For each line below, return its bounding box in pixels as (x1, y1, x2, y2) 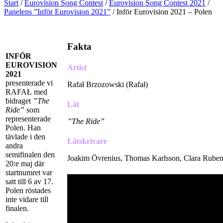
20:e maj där (5, 159, 44, 168)
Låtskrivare (67, 137, 107, 146)
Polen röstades (5, 186, 51, 195)
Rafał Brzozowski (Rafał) (67, 80, 148, 89)
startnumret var (5, 168, 52, 177)
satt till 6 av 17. (5, 177, 53, 186)
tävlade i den (5, 132, 45, 141)
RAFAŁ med (5, 88, 47, 97)
